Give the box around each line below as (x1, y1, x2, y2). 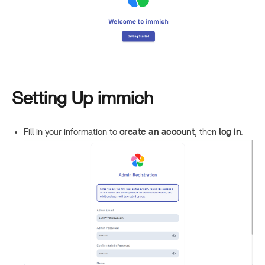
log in (219, 128, 241, 137)
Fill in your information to (24, 128, 119, 137)
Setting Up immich (12, 90, 153, 108)
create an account (119, 128, 195, 137)
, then (195, 128, 219, 137)
